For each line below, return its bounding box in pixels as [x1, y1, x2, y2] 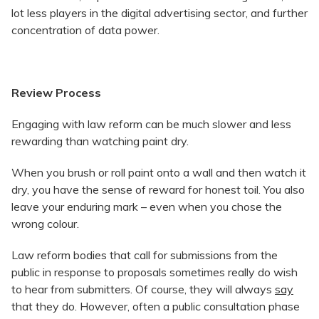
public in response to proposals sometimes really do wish [11, 265, 298, 280]
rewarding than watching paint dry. [11, 134, 189, 149]
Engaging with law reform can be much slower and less [11, 117, 291, 132]
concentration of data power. [11, 23, 159, 38]
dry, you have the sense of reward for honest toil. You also [11, 182, 305, 197]
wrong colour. [11, 216, 79, 231]
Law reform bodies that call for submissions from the [11, 248, 278, 263]
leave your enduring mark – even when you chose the [11, 199, 282, 214]
